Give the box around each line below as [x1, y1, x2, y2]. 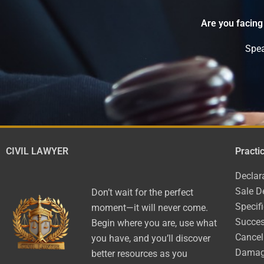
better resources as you [91, 248, 187, 259]
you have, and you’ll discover [91, 233, 210, 244]
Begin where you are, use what [91, 217, 217, 229]
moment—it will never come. [91, 202, 208, 213]
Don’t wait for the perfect [91, 187, 193, 198]
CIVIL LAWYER [6, 146, 68, 157]
